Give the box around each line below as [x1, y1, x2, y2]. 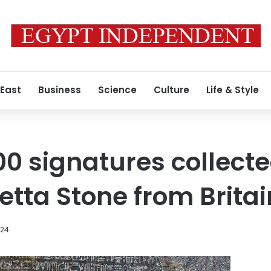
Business [38, 83, 81, 96]
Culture [154, 83, 189, 96]
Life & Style [206, 83, 259, 96]
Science [98, 83, 137, 96]
